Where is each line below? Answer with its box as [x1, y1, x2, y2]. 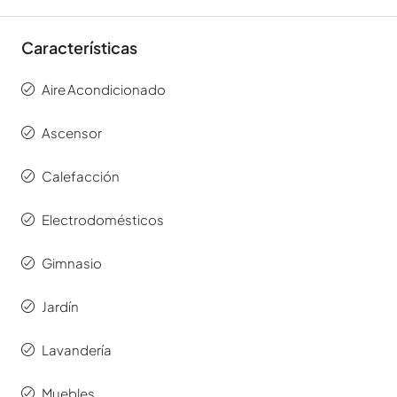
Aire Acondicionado [42, 81, 166, 98]
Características [21, 37, 137, 58]
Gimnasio [42, 254, 102, 272]
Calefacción [42, 167, 120, 185]
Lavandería [42, 341, 112, 359]
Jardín [42, 298, 79, 315]
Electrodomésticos [42, 211, 164, 229]
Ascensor [42, 124, 102, 142]
